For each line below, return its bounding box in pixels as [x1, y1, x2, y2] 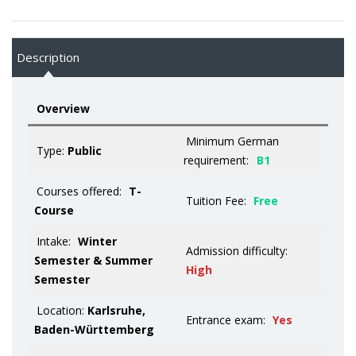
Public [67, 142, 102, 158]
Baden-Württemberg [34, 321, 154, 337]
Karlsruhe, [87, 302, 145, 318]
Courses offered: [36, 183, 125, 199]
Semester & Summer [34, 252, 153, 268]
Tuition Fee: [185, 192, 250, 208]
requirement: [184, 152, 249, 168]
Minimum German [185, 133, 279, 149]
